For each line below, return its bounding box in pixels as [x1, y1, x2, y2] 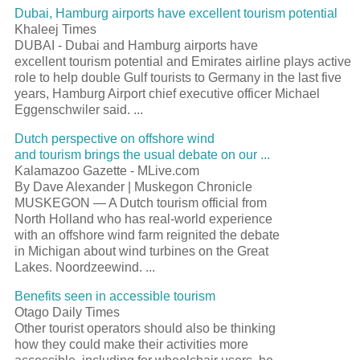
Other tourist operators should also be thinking [14, 321, 276, 335]
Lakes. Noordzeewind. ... [14, 260, 155, 274]
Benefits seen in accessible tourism [14, 288, 215, 303]
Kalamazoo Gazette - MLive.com [14, 163, 199, 178]
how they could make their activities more [14, 337, 248, 351]
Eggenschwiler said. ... [14, 102, 143, 117]
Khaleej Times [14, 22, 96, 36]
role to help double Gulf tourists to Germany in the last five [14, 70, 342, 84]
